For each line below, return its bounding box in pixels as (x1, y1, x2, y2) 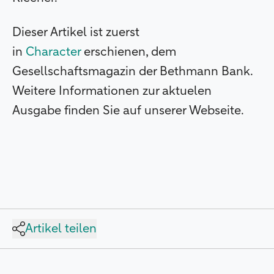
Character (26, 45, 81, 58)
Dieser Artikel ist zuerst (12, 26, 139, 39)
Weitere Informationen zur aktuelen (12, 84, 212, 97)
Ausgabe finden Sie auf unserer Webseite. (12, 104, 244, 117)
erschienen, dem (81, 45, 176, 58)
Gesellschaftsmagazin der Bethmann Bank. (12, 65, 253, 78)
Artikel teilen (24, 222, 97, 235)
